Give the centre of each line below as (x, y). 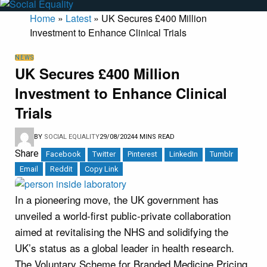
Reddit (61, 169)
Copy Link (101, 169)
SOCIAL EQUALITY (72, 137)
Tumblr (221, 154)
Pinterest (142, 154)
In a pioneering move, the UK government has (117, 199)
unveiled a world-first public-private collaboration (123, 215)
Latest (78, 18)
